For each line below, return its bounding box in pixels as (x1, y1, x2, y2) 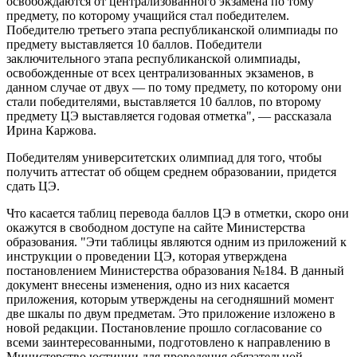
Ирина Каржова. (6, 123, 96, 137)
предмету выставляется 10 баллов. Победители (6, 37, 262, 51)
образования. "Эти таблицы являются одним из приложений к (6, 234, 347, 249)
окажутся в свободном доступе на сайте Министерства (6, 220, 305, 234)
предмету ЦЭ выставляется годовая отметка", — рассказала (6, 108, 331, 123)
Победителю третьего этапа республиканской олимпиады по (6, 22, 338, 37)
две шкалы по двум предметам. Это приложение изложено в (6, 306, 335, 320)
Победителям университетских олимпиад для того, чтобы (6, 150, 322, 164)
